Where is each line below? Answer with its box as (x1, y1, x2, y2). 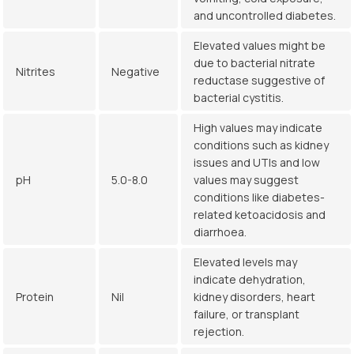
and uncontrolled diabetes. (194, 8, 336, 23)
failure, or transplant (194, 307, 299, 322)
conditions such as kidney (194, 137, 329, 153)
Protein (16, 289, 54, 304)
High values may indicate (194, 120, 322, 135)
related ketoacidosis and (194, 207, 326, 222)
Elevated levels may (194, 254, 297, 269)
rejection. (194, 324, 244, 339)
